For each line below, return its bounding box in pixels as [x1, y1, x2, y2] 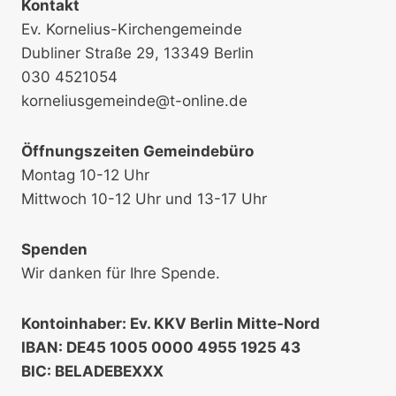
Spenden [21, 240, 88, 258]
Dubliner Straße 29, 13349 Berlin [21, 43, 254, 62]
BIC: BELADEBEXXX [21, 362, 164, 380]
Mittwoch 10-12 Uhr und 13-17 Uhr [21, 189, 267, 208]
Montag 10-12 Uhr [21, 165, 149, 184]
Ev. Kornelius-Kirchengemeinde [21, 19, 242, 38]
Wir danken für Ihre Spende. [21, 263, 220, 282]
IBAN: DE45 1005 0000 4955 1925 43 [21, 338, 301, 356]
